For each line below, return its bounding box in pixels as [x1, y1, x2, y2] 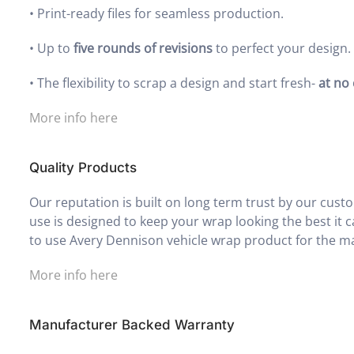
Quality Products [29, 159, 137, 175]
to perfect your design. [213, 39, 352, 57]
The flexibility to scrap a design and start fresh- [37, 73, 319, 92]
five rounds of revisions [73, 39, 213, 57]
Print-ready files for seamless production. [37, 4, 284, 22]
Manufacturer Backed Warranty [29, 316, 235, 333]
